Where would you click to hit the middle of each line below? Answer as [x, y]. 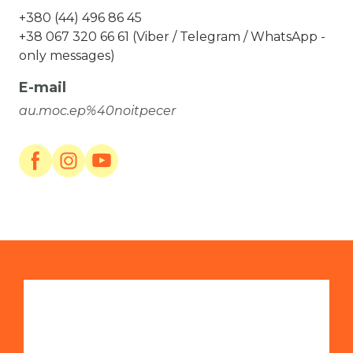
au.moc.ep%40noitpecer [97, 111]
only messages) [67, 56]
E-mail [43, 88]
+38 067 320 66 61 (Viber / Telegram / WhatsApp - [172, 37]
